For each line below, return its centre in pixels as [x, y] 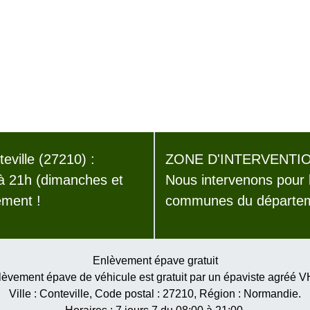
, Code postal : [126, 294]
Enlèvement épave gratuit [155, 261]
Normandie [271, 294]
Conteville [64, 294]
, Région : [219, 294]
